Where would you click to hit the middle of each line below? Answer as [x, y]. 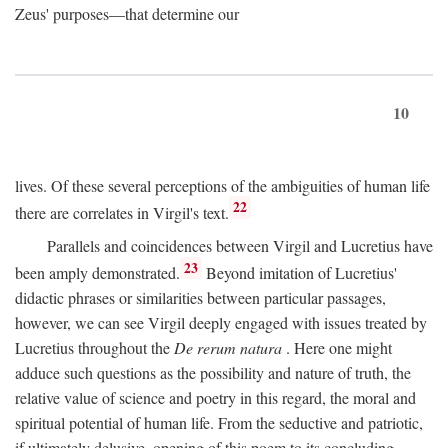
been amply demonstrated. [97, 273]
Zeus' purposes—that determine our [127, 13]
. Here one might [337, 348]
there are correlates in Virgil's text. [122, 212]
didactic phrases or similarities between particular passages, [200, 298]
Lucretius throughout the [94, 348]
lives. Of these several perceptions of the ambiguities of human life [222, 185]
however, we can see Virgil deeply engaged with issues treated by [221, 323]
